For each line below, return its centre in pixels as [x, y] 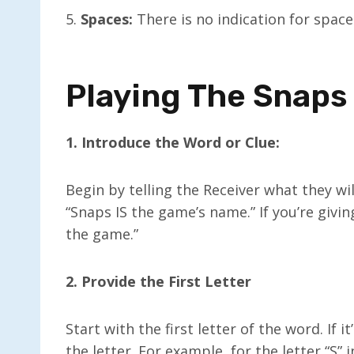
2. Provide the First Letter [158, 281]
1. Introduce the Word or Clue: [173, 142]
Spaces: [107, 19]
